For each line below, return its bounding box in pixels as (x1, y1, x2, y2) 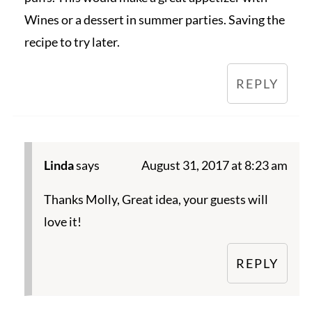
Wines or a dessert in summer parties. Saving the (24, 12, 285, 28)
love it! (43, 214, 81, 230)
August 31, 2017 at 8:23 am (141, 157, 288, 173)
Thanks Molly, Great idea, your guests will (43, 192, 268, 208)
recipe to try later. (24, 34, 120, 50)
